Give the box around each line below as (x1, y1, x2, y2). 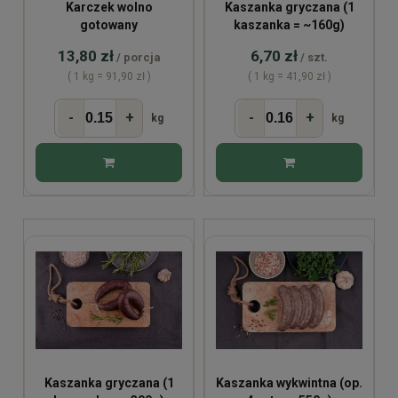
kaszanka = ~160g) (234, 18, 345, 33)
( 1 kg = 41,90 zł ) (247, 70, 331, 84)
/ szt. (300, 51, 328, 65)
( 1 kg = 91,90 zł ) (67, 70, 151, 84)
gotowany (80, 18, 138, 33)
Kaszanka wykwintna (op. (216, 376, 362, 391)
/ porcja (115, 51, 161, 65)
